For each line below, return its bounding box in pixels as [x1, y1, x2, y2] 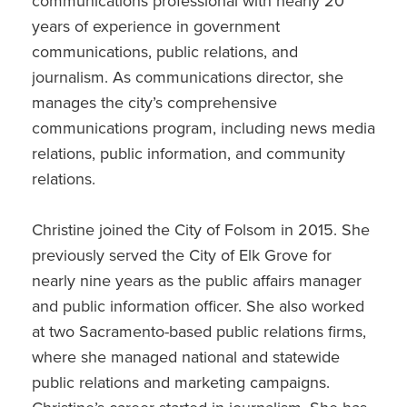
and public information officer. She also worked [32, 295, 364, 316]
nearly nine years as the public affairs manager [32, 270, 362, 291]
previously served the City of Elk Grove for [32, 244, 332, 265]
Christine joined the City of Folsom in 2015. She [32, 219, 370, 240]
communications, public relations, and [32, 41, 298, 62]
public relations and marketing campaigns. [32, 372, 330, 392]
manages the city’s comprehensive [32, 92, 277, 113]
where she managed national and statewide [32, 346, 340, 367]
